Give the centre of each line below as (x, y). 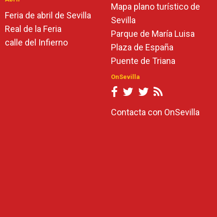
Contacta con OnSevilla (155, 112)
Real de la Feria (33, 29)
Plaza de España (142, 47)
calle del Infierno (36, 42)
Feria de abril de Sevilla (48, 15)
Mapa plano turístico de (155, 7)
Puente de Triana (143, 61)
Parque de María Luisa (153, 34)
